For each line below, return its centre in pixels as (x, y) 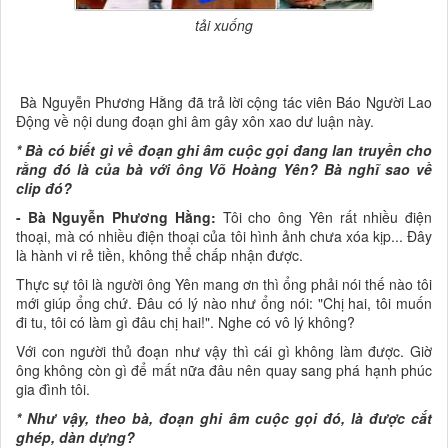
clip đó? (44, 188)
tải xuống (224, 25)
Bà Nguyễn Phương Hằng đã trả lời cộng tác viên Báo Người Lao (224, 102)
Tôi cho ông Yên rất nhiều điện (324, 217)
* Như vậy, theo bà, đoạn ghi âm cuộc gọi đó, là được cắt (224, 418)
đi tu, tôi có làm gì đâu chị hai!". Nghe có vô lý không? (185, 322)
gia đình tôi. (53, 389)
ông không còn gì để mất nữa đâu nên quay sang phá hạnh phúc (224, 370)
